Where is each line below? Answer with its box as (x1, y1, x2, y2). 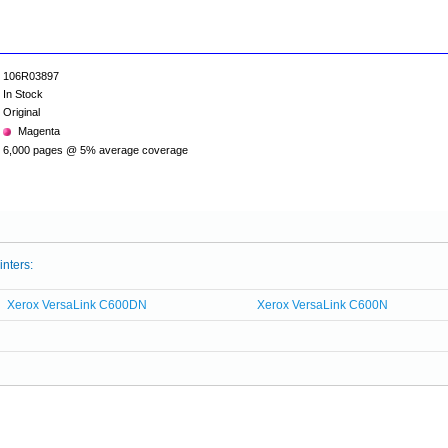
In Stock (3, 88, 43, 100)
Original (3, 106, 40, 118)
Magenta (18, 125, 60, 137)
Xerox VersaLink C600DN (6, 298, 147, 312)
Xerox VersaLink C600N (257, 298, 389, 312)
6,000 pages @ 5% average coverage (3, 144, 188, 156)
